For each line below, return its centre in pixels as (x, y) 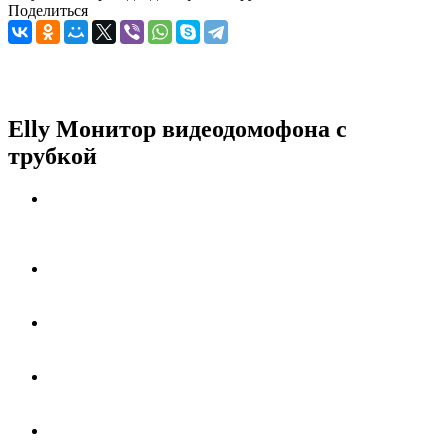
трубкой (52, 155)
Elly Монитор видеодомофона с (177, 128)
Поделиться (48, 10)
